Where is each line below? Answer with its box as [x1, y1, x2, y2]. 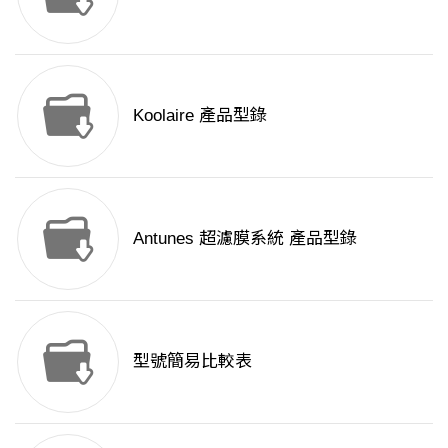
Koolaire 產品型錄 [133, 105, 267, 125]
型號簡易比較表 [133, 351, 252, 371]
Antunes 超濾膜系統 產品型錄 [133, 228, 357, 248]
